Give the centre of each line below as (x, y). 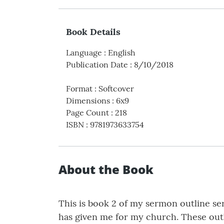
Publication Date (97, 65)
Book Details (93, 32)
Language (84, 53)
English (122, 53)
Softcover (116, 89)
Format (79, 89)
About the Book (106, 169)
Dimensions (88, 101)
